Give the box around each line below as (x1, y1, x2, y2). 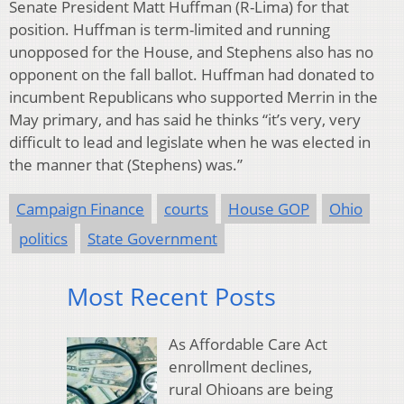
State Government (87, 228, 217, 250)
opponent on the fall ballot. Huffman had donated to (9, 64, 374, 86)
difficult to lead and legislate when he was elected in (9, 132, 371, 153)
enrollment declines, (168, 355, 312, 377)
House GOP (228, 198, 309, 220)
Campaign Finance (16, 198, 144, 220)
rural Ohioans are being (168, 378, 333, 399)
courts (164, 198, 208, 220)
